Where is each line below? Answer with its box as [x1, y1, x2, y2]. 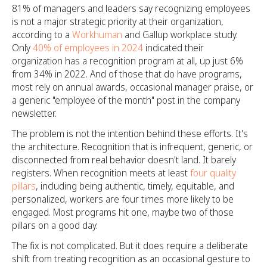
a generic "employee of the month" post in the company [12, 94, 240, 107]
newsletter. [12, 107, 57, 120]
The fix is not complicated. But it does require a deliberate [12, 239, 248, 252]
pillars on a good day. [12, 219, 98, 232]
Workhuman [72, 28, 122, 41]
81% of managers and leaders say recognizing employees [12, 2, 250, 15]
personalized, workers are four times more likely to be [12, 193, 234, 206]
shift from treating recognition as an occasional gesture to [12, 252, 250, 265]
